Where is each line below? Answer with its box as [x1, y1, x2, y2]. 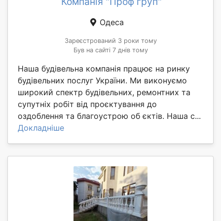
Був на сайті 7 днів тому [73, 46, 148, 54]
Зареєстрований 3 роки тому [64, 37, 157, 45]
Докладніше [18, 123, 64, 133]
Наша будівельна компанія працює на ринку [18, 64, 190, 74]
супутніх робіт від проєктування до [18, 99, 157, 110]
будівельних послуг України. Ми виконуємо [18, 75, 187, 86]
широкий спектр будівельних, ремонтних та [18, 87, 190, 98]
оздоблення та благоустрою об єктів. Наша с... [18, 111, 201, 121]
